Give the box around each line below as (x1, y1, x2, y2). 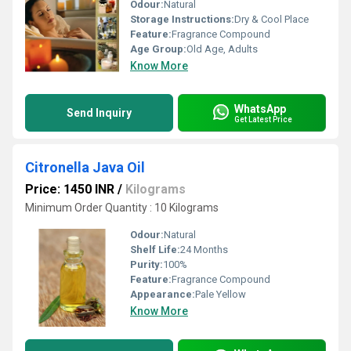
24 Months (180, 244, 228, 255)
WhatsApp (234, 102, 286, 115)
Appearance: (130, 288, 195, 300)
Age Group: (130, 43, 186, 55)
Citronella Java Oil (25, 159, 145, 175)
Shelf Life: (130, 244, 180, 255)
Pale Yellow (195, 288, 246, 300)
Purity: (130, 259, 163, 270)
